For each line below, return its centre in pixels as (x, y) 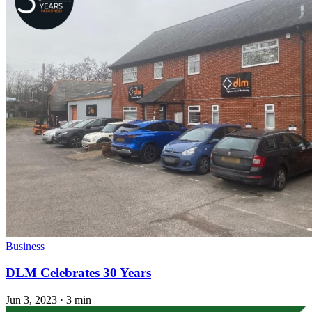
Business (25, 246)
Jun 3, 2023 (31, 300)
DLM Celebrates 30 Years (78, 273)
